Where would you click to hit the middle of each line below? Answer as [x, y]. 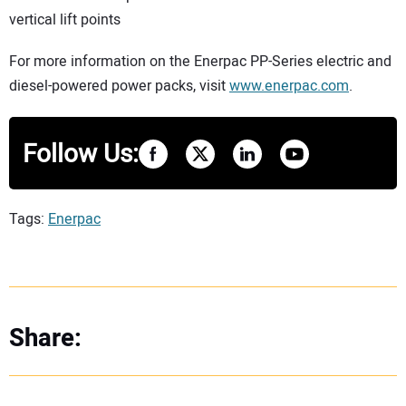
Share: [45, 339]
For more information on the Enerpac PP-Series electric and [200, 62]
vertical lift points [65, 19]
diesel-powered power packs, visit [119, 87]
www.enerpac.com [289, 87]
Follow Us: [81, 155]
